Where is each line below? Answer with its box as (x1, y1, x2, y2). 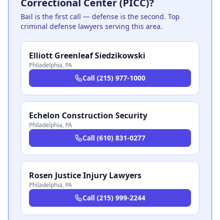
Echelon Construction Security (29, 110, 147, 121)
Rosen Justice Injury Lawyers (29, 170, 141, 181)
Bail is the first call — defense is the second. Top (21, 12, 180, 21)
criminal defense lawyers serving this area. (21, 22, 163, 31)
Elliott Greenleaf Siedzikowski (29, 50, 145, 61)
